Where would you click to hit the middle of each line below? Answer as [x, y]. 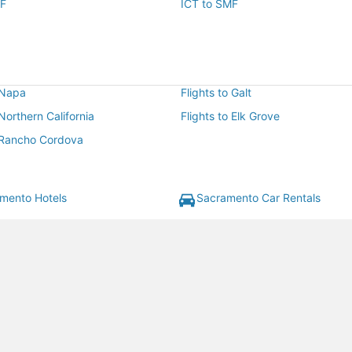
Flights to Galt [216, 93]
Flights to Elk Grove [230, 116]
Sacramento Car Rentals [258, 198]
